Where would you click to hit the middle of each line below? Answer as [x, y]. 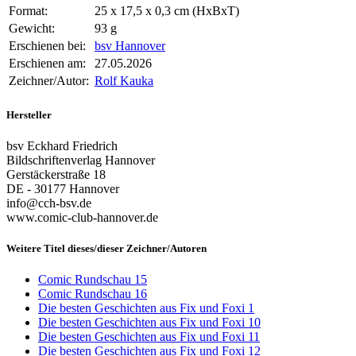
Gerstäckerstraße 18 [56, 174]
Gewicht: [32, 29]
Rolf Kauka [124, 81]
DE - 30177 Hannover [63, 188]
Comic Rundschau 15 [93, 280]
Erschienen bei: [47, 46]
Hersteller [29, 114]
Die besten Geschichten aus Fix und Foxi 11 [149, 337]
